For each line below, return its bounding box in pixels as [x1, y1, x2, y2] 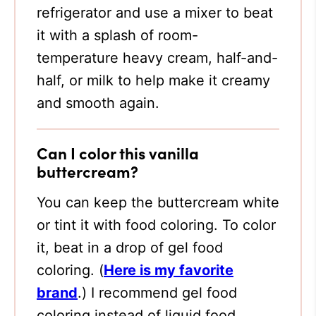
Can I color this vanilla [37, 142, 199, 164]
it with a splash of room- [37, 27, 198, 44]
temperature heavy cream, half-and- [37, 49, 278, 66]
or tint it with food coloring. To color [37, 217, 276, 233]
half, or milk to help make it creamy [37, 72, 270, 89]
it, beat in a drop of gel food [37, 239, 223, 256]
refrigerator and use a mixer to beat [37, 4, 273, 21]
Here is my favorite [104, 262, 233, 279]
